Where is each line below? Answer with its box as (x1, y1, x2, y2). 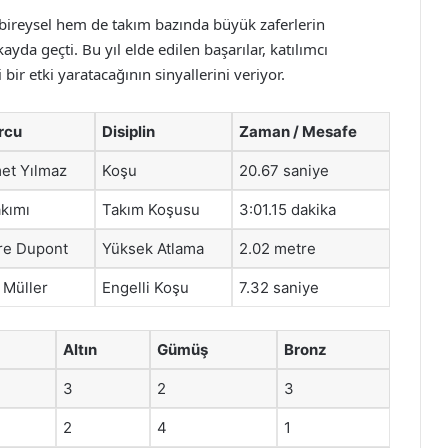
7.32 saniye (239, 278, 319, 297)
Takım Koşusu (102, 200, 200, 219)
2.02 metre (239, 239, 316, 258)
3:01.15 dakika (239, 200, 336, 219)
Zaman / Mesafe (239, 122, 357, 141)
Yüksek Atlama (102, 239, 204, 258)
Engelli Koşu (102, 278, 189, 297)
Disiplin (102, 122, 155, 141)
